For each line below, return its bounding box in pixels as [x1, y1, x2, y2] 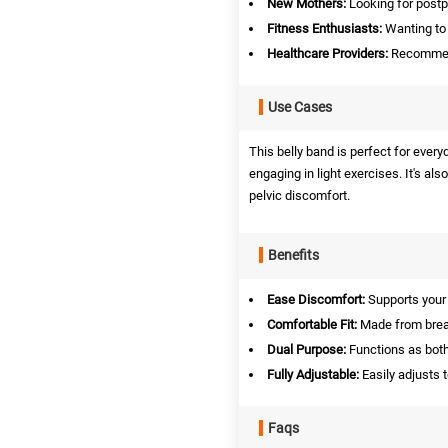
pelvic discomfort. [249, 187, 350, 203]
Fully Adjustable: [267, 366, 359, 382]
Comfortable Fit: [267, 316, 357, 332]
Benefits [268, 246, 319, 263]
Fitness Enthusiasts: [267, 20, 382, 36]
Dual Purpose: [267, 341, 346, 357]
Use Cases [268, 98, 332, 115]
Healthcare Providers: [267, 45, 388, 61]
